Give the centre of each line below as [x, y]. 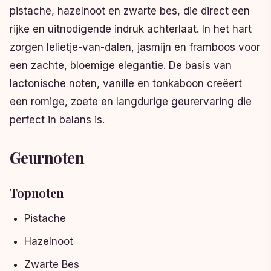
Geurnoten [47, 158]
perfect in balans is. [57, 120]
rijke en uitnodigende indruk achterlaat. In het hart [131, 29]
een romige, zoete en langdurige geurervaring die [131, 102]
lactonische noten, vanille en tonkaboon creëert [126, 84]
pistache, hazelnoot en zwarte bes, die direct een [130, 11]
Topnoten [37, 193]
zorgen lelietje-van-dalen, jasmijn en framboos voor [135, 47]
